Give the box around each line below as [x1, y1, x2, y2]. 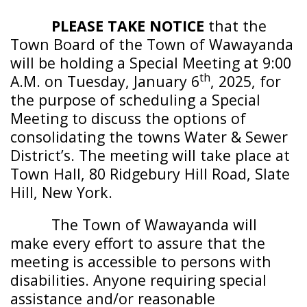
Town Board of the [10, 34, 147, 54]
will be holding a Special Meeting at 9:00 [10, 53, 291, 73]
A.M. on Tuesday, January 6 [10, 71, 199, 91]
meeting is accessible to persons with [10, 251, 271, 271]
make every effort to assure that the [10, 233, 265, 253]
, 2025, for [210, 71, 281, 91]
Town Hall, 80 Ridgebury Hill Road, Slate [10, 164, 290, 184]
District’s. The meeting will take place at [10, 145, 290, 165]
